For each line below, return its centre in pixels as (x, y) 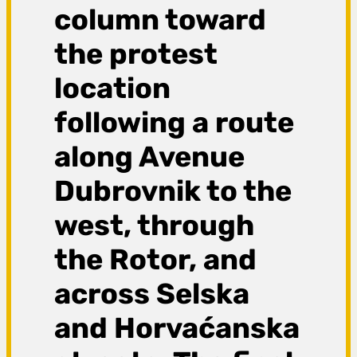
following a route (175, 123)
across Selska (152, 294)
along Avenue (150, 157)
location (113, 88)
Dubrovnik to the (173, 191)
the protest (136, 54)
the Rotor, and (156, 260)
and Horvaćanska (177, 328)
